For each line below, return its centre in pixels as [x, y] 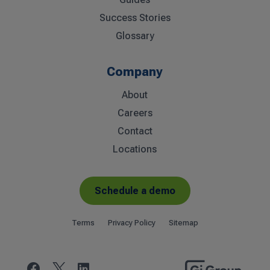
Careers [135, 113]
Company [135, 72]
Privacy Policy [131, 223]
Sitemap [183, 223]
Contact [135, 131]
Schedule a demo [135, 191]
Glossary [135, 36]
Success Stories [135, 18]
